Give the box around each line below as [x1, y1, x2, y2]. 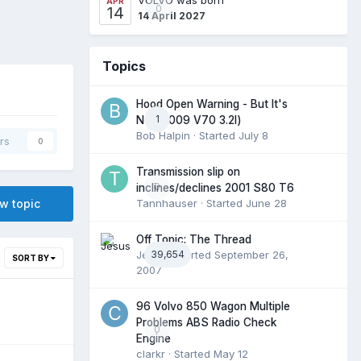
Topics [102, 57, 146, 74]
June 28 [246, 196, 287, 210]
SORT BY [12, 252, 51, 263]
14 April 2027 [138, 9, 205, 22]
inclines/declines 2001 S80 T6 [136, 180, 294, 194]
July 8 [239, 128, 268, 142]
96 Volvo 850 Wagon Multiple [136, 299, 290, 313]
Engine [136, 331, 171, 345]
